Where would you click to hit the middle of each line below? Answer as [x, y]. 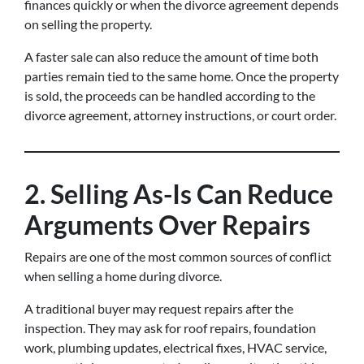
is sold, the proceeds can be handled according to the [170, 95]
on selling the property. [88, 24]
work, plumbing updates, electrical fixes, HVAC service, [175, 347]
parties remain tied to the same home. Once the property [182, 76]
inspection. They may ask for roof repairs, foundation [170, 328]
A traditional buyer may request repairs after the [159, 308]
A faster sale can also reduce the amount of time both [171, 56]
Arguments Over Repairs [167, 225]
